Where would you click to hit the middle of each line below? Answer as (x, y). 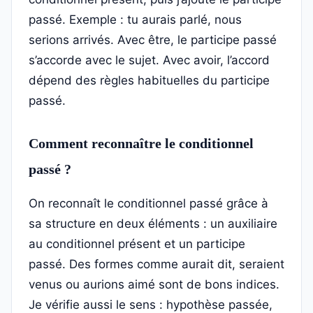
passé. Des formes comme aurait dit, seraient (156, 264)
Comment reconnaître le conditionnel (141, 144)
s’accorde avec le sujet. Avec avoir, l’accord (149, 60)
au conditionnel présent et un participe (137, 244)
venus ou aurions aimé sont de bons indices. (154, 285)
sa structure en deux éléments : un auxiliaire (153, 224)
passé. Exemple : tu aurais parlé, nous (135, 20)
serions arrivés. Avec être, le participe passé (153, 40)
